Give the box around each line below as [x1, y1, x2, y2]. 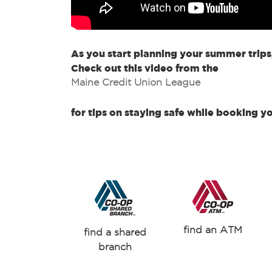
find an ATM [183, 225, 242, 235]
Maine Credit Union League [71, 77, 200, 87]
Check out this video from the [71, 63, 219, 73]
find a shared [83, 227, 146, 237]
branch [98, 242, 132, 252]
